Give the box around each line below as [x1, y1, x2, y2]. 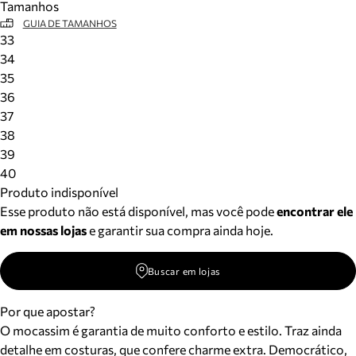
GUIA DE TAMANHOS [22, 17, 117, 29]
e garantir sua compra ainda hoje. [87, 222, 273, 238]
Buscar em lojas [147, 265, 221, 277]
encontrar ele [277, 203, 353, 219]
